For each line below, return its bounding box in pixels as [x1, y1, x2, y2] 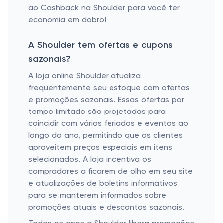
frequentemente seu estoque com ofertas [28, 84, 190, 92]
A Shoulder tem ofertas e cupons [28, 41, 173, 50]
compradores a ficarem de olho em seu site [28, 168, 193, 176]
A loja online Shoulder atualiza [28, 72, 141, 80]
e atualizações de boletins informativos [28, 180, 177, 188]
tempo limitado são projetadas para [28, 108, 166, 116]
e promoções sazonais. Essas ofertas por [28, 96, 184, 104]
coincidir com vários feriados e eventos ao [28, 120, 188, 128]
